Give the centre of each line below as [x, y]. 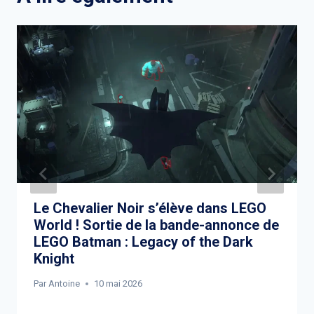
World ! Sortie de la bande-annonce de [156, 225]
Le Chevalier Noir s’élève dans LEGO [150, 209]
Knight [54, 259]
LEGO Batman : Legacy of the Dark [143, 242]
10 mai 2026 [118, 284]
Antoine [64, 284]
